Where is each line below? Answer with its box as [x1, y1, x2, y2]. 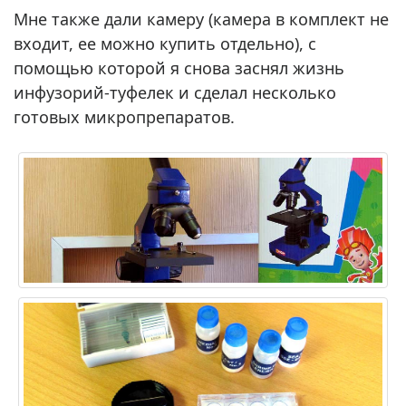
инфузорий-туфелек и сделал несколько [14, 81, 336, 103]
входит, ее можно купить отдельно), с [14, 32, 316, 54]
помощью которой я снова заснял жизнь [14, 56, 344, 79]
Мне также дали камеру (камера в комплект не [14, 7, 389, 30]
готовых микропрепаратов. [14, 105, 235, 128]
